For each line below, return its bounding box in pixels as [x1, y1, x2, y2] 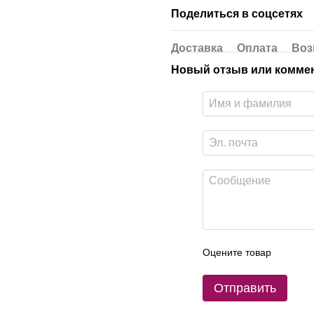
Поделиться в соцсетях [171, 7, 303, 20]
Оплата [237, 41, 278, 54]
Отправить [214, 280, 276, 295]
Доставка [171, 41, 223, 54]
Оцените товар [203, 246, 271, 258]
